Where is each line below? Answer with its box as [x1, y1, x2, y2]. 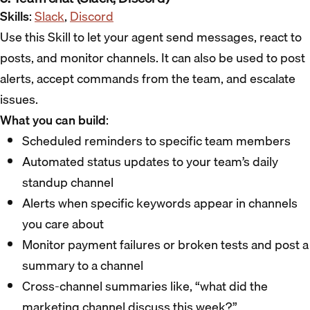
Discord [70, 6, 113, 27]
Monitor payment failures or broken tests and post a [22, 235, 309, 255]
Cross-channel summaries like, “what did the [22, 276, 268, 297]
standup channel [22, 172, 113, 193]
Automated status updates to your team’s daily [22, 152, 278, 172]
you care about [22, 214, 104, 235]
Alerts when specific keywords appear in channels [22, 193, 298, 214]
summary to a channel [22, 255, 143, 276]
